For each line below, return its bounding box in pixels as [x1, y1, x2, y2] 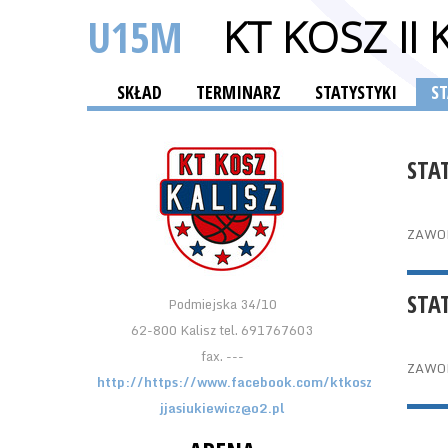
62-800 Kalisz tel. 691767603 [131, 319, 313, 341]
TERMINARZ [196, 80, 281, 104]
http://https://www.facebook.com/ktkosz [97, 371, 372, 393]
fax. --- [200, 345, 244, 367]
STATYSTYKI [315, 80, 397, 104]
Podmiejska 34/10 [167, 293, 277, 315]
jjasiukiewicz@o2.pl [160, 397, 284, 419]
